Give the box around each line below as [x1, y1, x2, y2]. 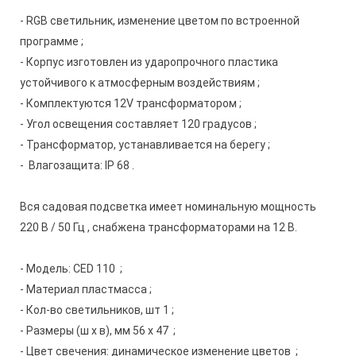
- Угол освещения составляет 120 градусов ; [20, 118, 257, 130]
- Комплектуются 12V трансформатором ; [20, 97, 242, 110]
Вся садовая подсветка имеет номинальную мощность [20, 200, 316, 213]
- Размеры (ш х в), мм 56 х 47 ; [20, 324, 176, 337]
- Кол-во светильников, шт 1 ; [20, 304, 176, 316]
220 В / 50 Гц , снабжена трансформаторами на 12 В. [20, 221, 297, 234]
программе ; [20, 35, 83, 48]
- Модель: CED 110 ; [20, 262, 122, 275]
